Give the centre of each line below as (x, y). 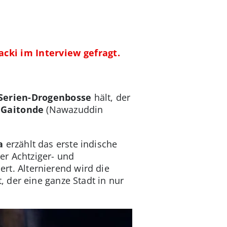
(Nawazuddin (73, 110)
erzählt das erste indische (62, 144)
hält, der (111, 98)
